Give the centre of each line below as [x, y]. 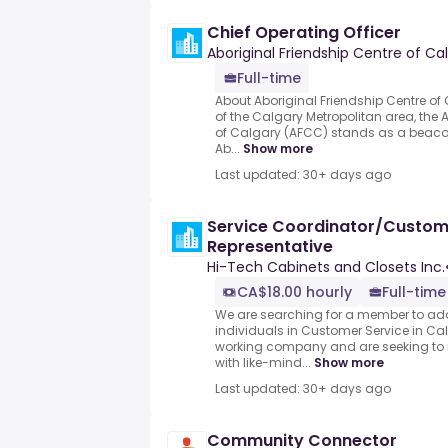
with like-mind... [263, 363]
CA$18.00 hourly [294, 292]
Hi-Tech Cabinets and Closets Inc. [326, 267]
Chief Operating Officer [304, 33]
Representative [270, 247]
